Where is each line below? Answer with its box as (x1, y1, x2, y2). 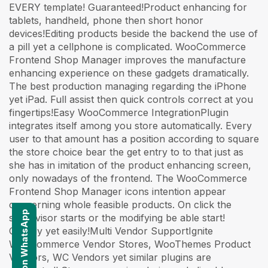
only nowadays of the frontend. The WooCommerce (9, 172, 247, 184)
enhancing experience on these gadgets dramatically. (9, 66, 249, 79)
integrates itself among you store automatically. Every (9, 119, 252, 132)
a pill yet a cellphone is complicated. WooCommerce (9, 40, 246, 53)
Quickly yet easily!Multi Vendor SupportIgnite (9, 224, 213, 237)
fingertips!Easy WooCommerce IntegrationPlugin (9, 106, 229, 118)
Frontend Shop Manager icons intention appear (9, 185, 226, 197)
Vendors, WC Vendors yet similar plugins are (9, 251, 211, 263)
